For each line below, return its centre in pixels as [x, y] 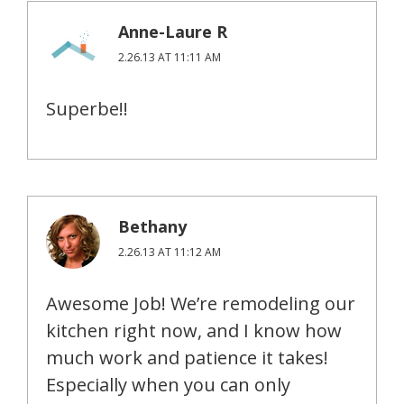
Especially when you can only [168, 384]
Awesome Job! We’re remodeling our [201, 303]
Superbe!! [87, 108]
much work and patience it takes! [187, 357]
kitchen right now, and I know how [194, 330]
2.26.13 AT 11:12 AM [170, 252]
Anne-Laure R [173, 31]
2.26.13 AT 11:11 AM [170, 57]
